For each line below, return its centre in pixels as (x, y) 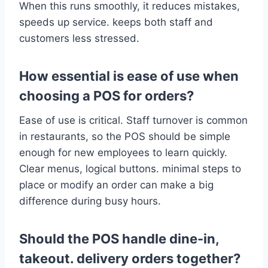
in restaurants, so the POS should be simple (125, 137)
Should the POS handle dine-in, (119, 239)
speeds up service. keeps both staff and (116, 22)
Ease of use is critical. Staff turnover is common (133, 121)
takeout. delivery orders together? (130, 259)
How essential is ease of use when (129, 76)
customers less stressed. (79, 39)
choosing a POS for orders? (106, 96)
